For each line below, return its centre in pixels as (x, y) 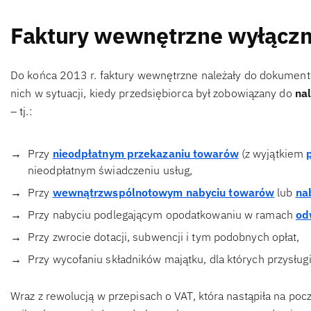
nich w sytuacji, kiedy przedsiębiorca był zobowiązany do (153, 93)
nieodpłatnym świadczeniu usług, (110, 170)
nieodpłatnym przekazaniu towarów (145, 154)
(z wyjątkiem (272, 154)
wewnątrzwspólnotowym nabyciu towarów (163, 193)
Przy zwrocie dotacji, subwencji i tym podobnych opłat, (164, 237)
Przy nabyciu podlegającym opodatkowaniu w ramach (162, 215)
